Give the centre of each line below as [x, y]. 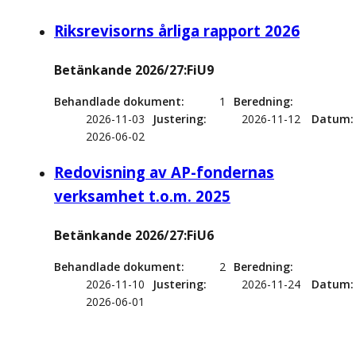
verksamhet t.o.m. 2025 [142, 196]
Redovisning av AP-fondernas [164, 172]
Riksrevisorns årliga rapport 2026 [177, 31]
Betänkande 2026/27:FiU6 [134, 236]
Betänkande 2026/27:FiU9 [134, 70]
